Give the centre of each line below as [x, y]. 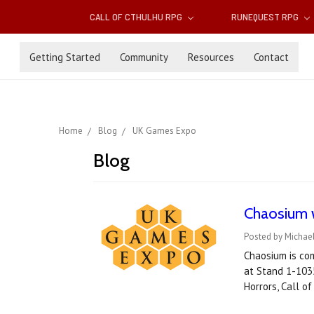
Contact [271, 57]
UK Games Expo [164, 131]
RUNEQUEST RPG [266, 17]
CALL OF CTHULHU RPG [137, 17]
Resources [211, 57]
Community [144, 57]
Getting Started [65, 57]
